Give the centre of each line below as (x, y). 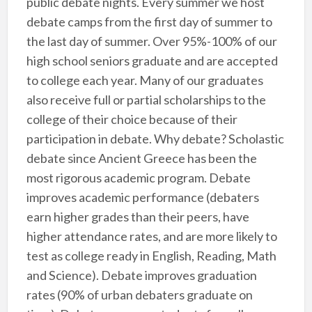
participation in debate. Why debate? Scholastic (155, 139)
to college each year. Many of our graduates (145, 80)
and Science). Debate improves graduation (141, 275)
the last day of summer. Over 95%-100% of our (151, 41)
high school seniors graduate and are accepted (152, 61)
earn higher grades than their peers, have (138, 217)
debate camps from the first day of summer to (149, 22)
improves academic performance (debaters (142, 197)
